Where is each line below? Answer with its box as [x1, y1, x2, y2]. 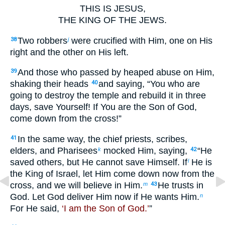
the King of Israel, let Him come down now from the [10, 168, 214, 179]
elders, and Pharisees [10, 145, 97, 156]
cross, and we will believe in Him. [10, 180, 143, 190]
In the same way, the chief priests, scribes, [18, 134, 187, 144]
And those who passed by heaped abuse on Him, [18, 67, 214, 78]
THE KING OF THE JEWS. [58, 15, 167, 25]
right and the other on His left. [10, 47, 129, 57]
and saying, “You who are [98, 79, 200, 89]
